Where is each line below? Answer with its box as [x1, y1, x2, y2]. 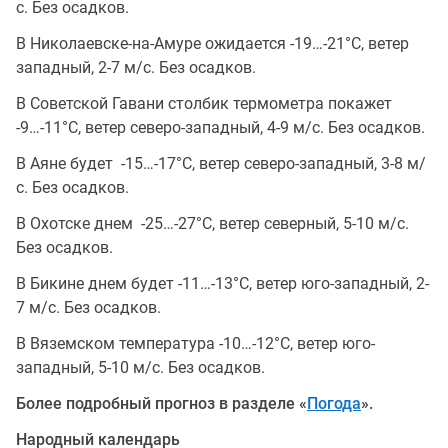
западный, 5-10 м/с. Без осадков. [16, 357, 265, 377]
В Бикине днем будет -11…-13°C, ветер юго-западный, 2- [16, 273, 429, 293]
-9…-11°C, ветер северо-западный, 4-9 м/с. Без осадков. [16, 117, 425, 137]
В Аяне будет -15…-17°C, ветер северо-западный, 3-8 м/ [16, 153, 426, 173]
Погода [307, 393, 361, 413]
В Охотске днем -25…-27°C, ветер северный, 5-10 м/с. [16, 213, 409, 233]
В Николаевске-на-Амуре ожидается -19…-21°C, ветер [16, 33, 409, 53]
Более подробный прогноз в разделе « [16, 393, 307, 413]
